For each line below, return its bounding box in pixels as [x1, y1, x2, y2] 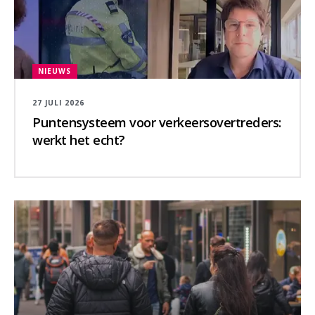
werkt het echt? [32, 130, 125, 148]
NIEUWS [38, 65, 72, 76]
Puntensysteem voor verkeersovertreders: [32, 112, 281, 131]
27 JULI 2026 [32, 97, 84, 108]
